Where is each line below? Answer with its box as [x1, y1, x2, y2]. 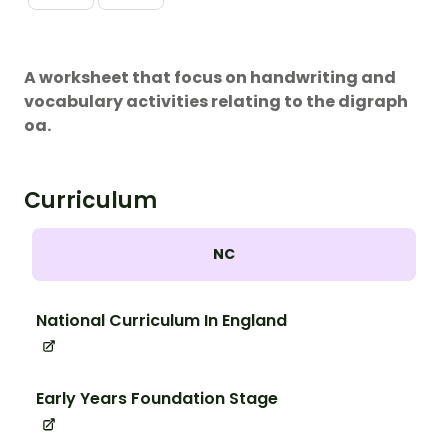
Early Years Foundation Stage [36, 387, 278, 411]
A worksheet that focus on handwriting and [24, 66, 396, 90]
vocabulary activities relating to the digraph [24, 90, 408, 114]
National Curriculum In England [36, 309, 287, 333]
